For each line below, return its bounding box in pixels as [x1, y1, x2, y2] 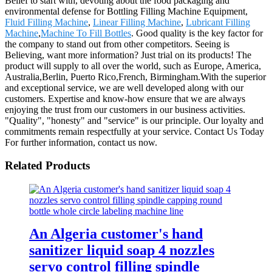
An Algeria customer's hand [29, 225, 203, 242]
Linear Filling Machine [93, 16, 181, 27]
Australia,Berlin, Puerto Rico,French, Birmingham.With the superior [5, 71, 266, 82]
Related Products [5, 159, 90, 172]
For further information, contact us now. [5, 137, 157, 148]
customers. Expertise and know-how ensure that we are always [5, 93, 245, 104]
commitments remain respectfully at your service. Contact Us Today [5, 126, 264, 137]
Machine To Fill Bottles [41, 27, 131, 38]
